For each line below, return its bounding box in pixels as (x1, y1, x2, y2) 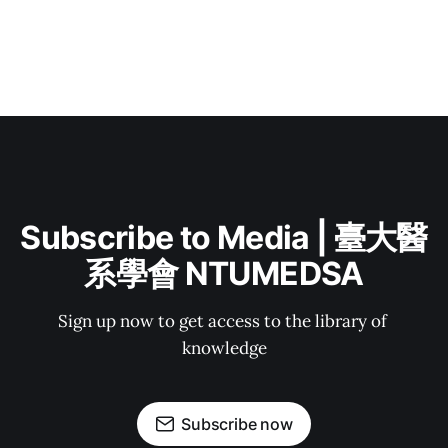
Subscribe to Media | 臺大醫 (20, 218, 428, 257)
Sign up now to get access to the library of (57, 310, 391, 332)
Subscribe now (181, 414, 293, 434)
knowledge (181, 337, 267, 359)
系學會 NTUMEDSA (84, 254, 364, 293)
